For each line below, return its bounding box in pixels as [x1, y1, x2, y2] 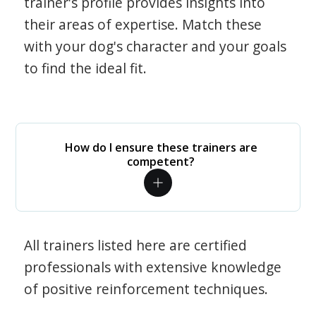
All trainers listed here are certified [24, 236, 248, 255]
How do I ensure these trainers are [64, 140, 257, 155]
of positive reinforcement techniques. [24, 279, 269, 298]
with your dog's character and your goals [24, 37, 287, 56]
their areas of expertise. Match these [24, 15, 262, 34]
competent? [127, 154, 195, 169]
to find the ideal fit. [24, 59, 147, 78]
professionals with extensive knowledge [24, 257, 282, 276]
